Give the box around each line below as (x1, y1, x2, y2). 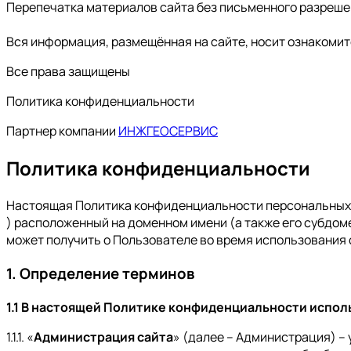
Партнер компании (6, 122, 118, 140)
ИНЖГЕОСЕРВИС (118, 122, 218, 140)
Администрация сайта (34, 327, 173, 346)
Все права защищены (6, 63, 130, 81)
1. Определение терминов (6, 262, 194, 284)
